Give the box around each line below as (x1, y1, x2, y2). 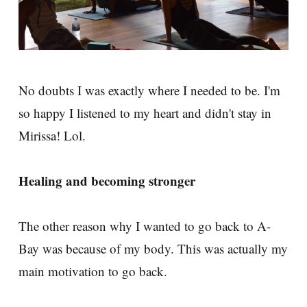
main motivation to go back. (19, 262, 167, 280)
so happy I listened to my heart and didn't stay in (19, 103, 271, 121)
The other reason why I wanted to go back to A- (19, 217, 271, 234)
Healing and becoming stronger (19, 171, 195, 190)
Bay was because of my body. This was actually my (19, 239, 288, 257)
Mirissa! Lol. (19, 126, 86, 144)
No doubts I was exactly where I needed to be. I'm (19, 81, 280, 99)
